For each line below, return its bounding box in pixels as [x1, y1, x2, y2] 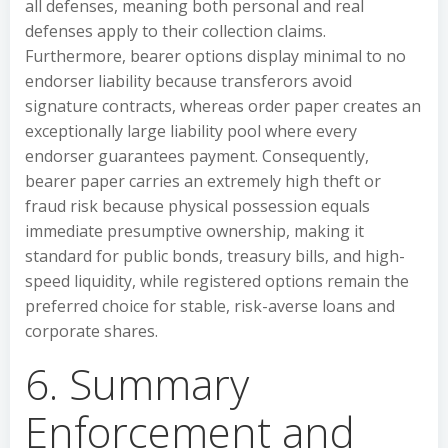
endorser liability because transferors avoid [25, 70, 352, 92]
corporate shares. [25, 320, 158, 342]
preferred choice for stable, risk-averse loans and [25, 295, 395, 317]
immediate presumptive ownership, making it [25, 220, 364, 242]
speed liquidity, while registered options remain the [25, 270, 409, 292]
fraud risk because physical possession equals [25, 195, 370, 217]
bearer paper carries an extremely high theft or [25, 170, 381, 192]
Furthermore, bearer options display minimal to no [25, 45, 406, 67]
